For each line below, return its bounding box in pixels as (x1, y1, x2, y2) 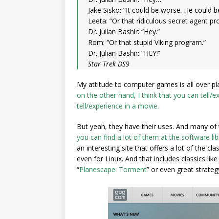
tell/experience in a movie (77, 101, 157, 110)
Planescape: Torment (79, 165, 147, 174)
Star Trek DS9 (88, 59, 130, 68)
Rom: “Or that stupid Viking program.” (88, 38, 206, 47)
